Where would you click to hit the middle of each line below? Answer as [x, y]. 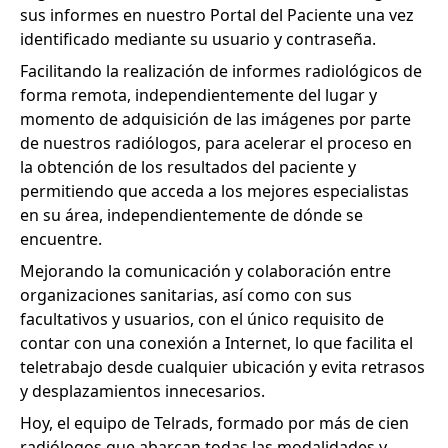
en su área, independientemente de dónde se [191, 214]
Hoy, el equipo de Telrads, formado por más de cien [214, 422]
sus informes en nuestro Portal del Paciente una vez [217, 14]
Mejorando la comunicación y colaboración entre [205, 270]
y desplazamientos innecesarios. [142, 390]
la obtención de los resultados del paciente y [188, 166]
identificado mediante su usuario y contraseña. [198, 38]
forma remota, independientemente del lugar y [198, 94]
